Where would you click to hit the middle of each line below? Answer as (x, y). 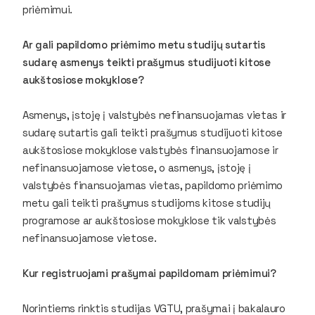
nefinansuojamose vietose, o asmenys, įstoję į (137, 167)
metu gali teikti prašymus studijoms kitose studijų (147, 202)
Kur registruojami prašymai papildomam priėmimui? (149, 273)
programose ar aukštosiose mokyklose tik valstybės (149, 220)
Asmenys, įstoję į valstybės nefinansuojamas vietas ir (155, 115)
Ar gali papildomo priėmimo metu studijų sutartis (144, 44)
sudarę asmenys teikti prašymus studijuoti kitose (147, 62)
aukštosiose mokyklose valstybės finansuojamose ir (150, 150)
